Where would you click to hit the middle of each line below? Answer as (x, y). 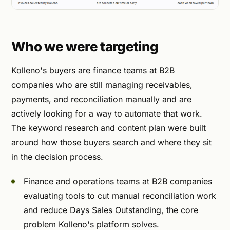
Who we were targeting (85, 46)
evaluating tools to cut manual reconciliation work (120, 195)
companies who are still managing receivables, (102, 84)
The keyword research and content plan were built (109, 128)
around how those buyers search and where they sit (111, 142)
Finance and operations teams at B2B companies (118, 181)
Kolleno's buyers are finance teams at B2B (93, 70)
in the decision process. (57, 156)
